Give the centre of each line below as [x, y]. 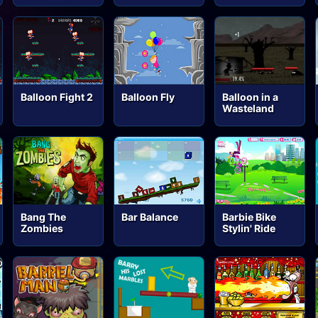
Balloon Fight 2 [57, 97]
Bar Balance [150, 216]
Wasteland [248, 109]
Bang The [44, 216]
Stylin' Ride [249, 228]
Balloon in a [251, 97]
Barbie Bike [250, 216]
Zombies [42, 228]
